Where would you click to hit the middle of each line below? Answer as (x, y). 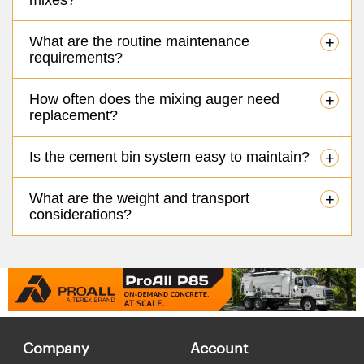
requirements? (76, 57)
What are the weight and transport (139, 198)
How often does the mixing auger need (154, 99)
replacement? (74, 115)
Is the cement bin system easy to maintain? (169, 156)
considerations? (80, 214)
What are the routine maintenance (139, 41)
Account (219, 347)
